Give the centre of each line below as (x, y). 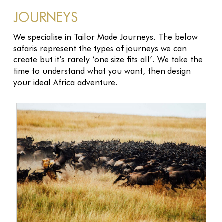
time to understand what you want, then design (102, 71)
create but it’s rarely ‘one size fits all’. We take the (108, 59)
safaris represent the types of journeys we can (100, 48)
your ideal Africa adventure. (65, 82)
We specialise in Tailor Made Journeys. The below (105, 36)
